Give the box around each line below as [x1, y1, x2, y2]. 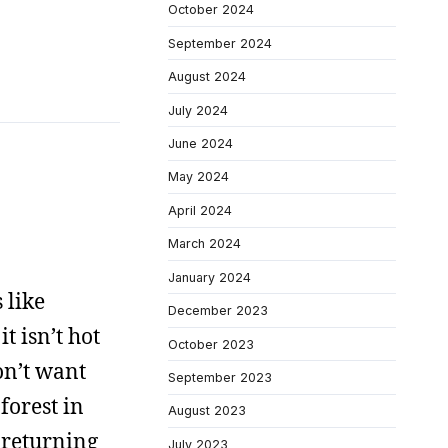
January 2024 [168, 269, 251, 285]
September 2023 [168, 370, 272, 385]
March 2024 [168, 236, 241, 252]
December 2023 [168, 303, 268, 319]
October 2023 [168, 336, 254, 352]
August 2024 [168, 69, 246, 85]
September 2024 [168, 35, 272, 51]
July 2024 [168, 102, 228, 118]
